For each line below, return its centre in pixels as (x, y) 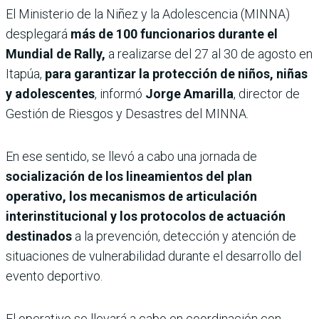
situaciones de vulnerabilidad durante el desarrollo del (153, 256)
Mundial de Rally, (56, 53)
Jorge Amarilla (189, 93)
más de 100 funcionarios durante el (173, 33)
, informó (120, 93)
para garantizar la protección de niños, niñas (176, 73)
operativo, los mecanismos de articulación (131, 196)
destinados (39, 236)
